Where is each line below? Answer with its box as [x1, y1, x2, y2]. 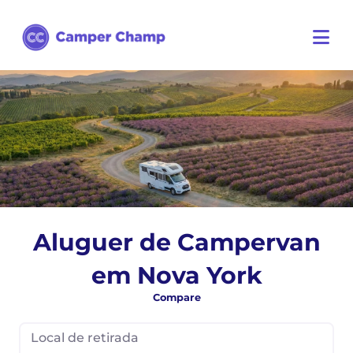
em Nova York [91, 261, 262, 290]
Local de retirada [31, 330, 139, 345]
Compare [152, 292, 201, 303]
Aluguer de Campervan [32, 228, 321, 257]
